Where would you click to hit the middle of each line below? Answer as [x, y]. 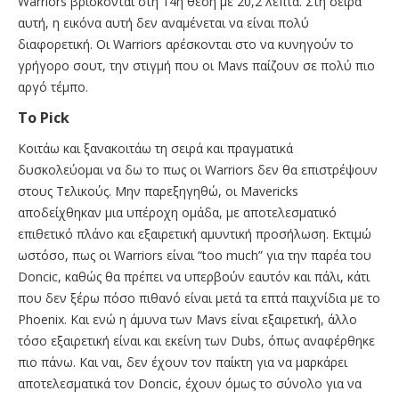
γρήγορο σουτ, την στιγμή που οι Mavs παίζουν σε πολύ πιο [196, 65]
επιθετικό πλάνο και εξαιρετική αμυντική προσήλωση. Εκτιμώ [195, 233]
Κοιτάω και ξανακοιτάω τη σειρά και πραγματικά [155, 148]
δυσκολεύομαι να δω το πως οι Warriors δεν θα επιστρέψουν [198, 169]
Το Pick [44, 117]
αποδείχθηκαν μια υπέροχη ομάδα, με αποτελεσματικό [177, 212]
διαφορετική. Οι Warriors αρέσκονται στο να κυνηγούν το [186, 44]
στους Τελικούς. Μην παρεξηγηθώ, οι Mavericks [158, 191]
